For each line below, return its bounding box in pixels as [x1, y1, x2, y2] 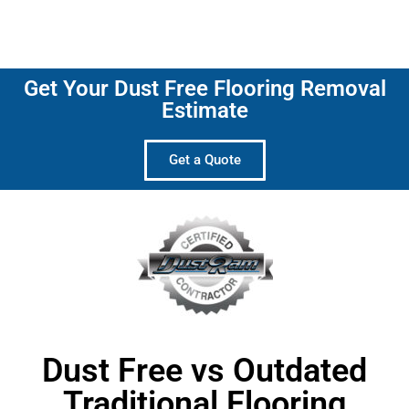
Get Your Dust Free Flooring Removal [23, 75, 386, 101]
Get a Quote [168, 151, 241, 168]
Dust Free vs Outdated [42, 351, 367, 390]
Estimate [161, 97, 248, 123]
